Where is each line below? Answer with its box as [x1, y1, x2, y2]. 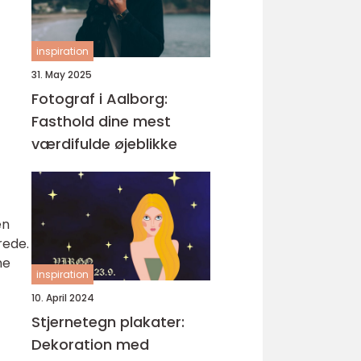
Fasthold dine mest [31, 111, 171, 131]
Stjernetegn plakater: [31, 312, 185, 332]
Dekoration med [31, 334, 149, 355]
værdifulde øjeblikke [31, 134, 177, 154]
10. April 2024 [31, 291, 94, 305]
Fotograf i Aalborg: [31, 89, 168, 109]
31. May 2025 [31, 68, 92, 81]
